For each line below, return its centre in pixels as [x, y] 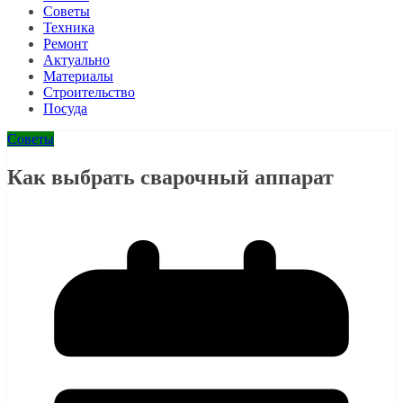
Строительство [89, 93]
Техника [69, 28]
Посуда [65, 109]
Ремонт [66, 44]
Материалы [78, 76]
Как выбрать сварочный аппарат [170, 178]
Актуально [76, 60]
